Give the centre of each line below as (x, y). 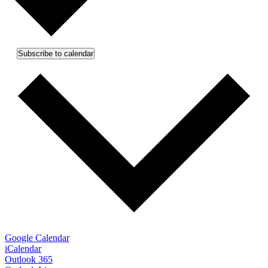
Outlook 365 (29, 259)
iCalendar (23, 248)
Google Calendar (37, 237)
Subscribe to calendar (56, 54)
